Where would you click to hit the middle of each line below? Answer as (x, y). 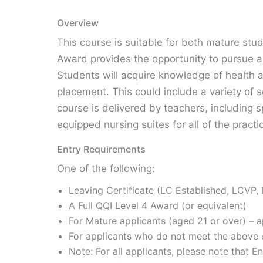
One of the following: (106, 168)
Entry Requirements (101, 149)
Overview (78, 23)
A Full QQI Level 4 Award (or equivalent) (158, 205)
